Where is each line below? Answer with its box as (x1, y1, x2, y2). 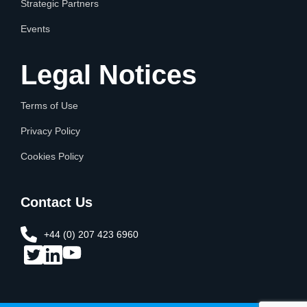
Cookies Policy (21, 151, 84, 162)
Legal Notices (21, 60, 197, 90)
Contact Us (21, 195, 93, 210)
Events (21, 23, 50, 35)
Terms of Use (21, 100, 78, 112)
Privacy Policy (21, 125, 80, 137)
